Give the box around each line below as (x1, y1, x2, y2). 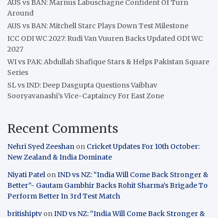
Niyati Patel (7, 170, 45, 179)
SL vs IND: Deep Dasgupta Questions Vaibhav (7, 80, 157, 90)
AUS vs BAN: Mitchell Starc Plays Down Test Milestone (7, 21, 188, 30)
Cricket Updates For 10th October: (87, 142, 200, 151)
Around (7, 8, 34, 18)
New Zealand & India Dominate (7, 152, 112, 162)
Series (7, 68, 28, 77)
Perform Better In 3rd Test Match (7, 191, 120, 200)
